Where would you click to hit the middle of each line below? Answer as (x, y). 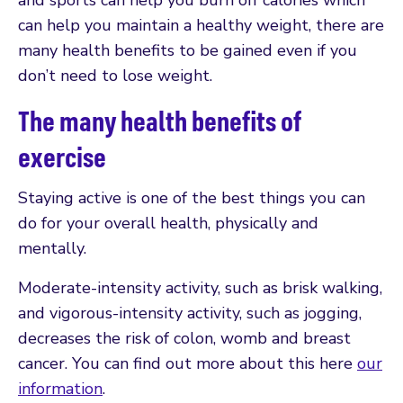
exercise (62, 156)
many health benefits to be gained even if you (188, 50)
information (60, 388)
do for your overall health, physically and (168, 223)
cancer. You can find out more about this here (188, 363)
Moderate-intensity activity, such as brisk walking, (200, 287)
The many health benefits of (159, 120)
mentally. (52, 248)
